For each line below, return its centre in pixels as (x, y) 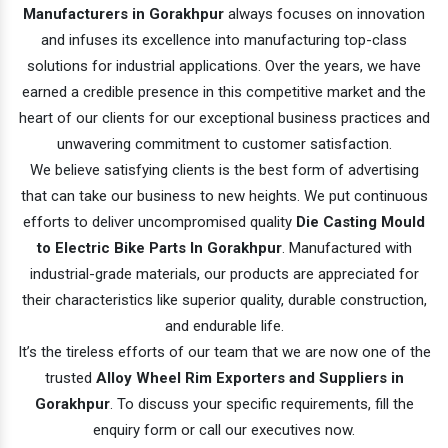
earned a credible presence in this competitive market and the (224, 91)
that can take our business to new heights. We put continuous (224, 195)
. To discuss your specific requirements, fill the (261, 403)
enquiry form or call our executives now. (224, 429)
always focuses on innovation (324, 13)
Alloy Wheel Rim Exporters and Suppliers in (249, 377)
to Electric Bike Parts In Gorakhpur (159, 247)
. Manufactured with (346, 247)
